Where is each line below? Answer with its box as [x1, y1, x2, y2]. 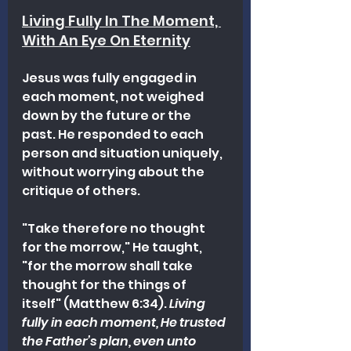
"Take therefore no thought [22, 219, 208, 237]
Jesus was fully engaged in [22, 68, 199, 87]
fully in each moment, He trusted [22, 313, 228, 331]
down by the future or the [22, 106, 194, 125]
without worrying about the [22, 162, 207, 181]
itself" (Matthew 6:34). [22, 294, 169, 313]
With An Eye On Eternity [22, 30, 190, 50]
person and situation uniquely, [22, 143, 225, 162]
